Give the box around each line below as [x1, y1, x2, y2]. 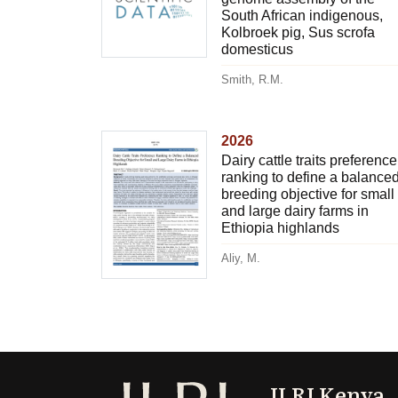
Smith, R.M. [220, 72, 283, 86]
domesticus [220, 41, 293, 57]
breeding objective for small [220, 186, 394, 202]
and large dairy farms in [220, 203, 369, 219]
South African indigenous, [220, 7, 383, 23]
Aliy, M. [220, 251, 260, 265]
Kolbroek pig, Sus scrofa [220, 24, 375, 40]
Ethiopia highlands [220, 219, 339, 235]
